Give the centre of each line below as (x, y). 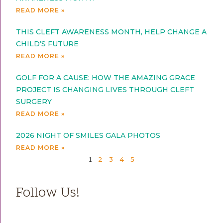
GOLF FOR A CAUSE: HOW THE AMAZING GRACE (106, 78)
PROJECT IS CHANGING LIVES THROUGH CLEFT (105, 90)
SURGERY (34, 102)
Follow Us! (48, 194)
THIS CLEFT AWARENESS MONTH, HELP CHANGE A (111, 32)
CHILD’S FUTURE (48, 44)
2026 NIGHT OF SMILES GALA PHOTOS (88, 136)
